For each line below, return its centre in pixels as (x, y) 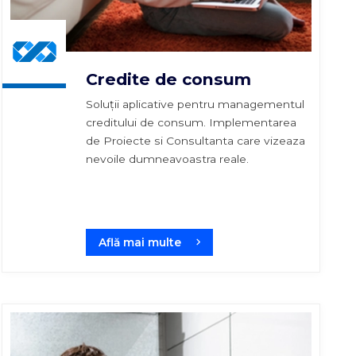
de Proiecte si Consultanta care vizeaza (195, 140)
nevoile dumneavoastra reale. (167, 159)
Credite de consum (168, 79)
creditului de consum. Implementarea (191, 122)
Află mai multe (139, 242)
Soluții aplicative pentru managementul (195, 104)
